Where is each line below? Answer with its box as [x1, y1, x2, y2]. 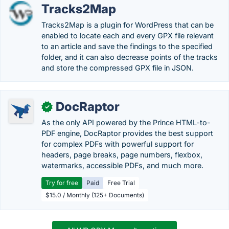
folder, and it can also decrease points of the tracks [41, 53, 218, 61]
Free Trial [107, 179, 135, 187]
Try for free [45, 179, 78, 187]
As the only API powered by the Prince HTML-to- [41, 118, 211, 127]
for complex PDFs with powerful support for [41, 140, 194, 148]
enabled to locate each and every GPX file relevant [41, 31, 214, 40]
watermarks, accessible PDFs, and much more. [41, 161, 203, 170]
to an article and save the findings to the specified [41, 42, 213, 51]
